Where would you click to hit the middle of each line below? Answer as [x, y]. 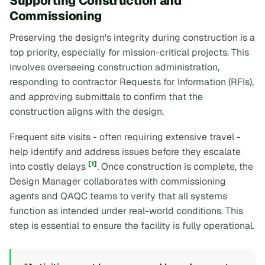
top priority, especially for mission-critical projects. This [129, 52]
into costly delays [49, 166]
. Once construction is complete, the [175, 166]
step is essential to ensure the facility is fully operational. [132, 225]
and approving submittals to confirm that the [106, 96]
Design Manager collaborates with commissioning [118, 181]
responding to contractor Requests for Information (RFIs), [132, 82]
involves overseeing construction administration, [114, 67]
